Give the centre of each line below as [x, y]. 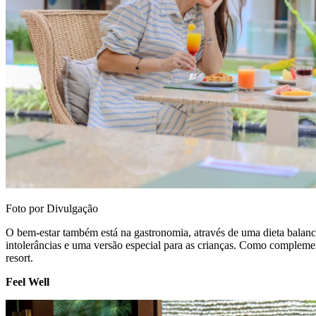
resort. [19, 258]
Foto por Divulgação [52, 209]
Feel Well [28, 282]
